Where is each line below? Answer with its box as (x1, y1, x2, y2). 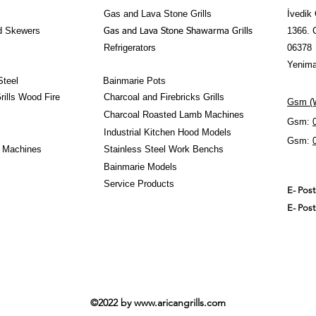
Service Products (104, 178, 174, 189)
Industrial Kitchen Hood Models (104, 127, 231, 138)
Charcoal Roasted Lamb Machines (104, 109, 244, 120)
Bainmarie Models (104, 162, 177, 172)
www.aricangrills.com (133, 296, 226, 309)
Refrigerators (104, 42, 156, 53)
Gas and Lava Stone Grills (104, 8, 212, 19)
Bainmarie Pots (103, 75, 166, 86)
